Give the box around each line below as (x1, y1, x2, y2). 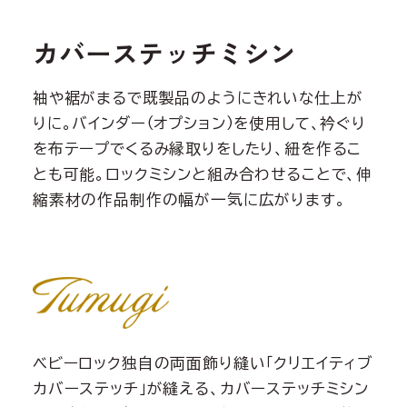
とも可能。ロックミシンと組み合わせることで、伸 (32, 165, 373, 182)
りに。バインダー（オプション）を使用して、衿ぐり (32, 114, 366, 131)
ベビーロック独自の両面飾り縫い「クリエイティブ (32, 354, 373, 371)
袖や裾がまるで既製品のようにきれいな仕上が (32, 89, 363, 105)
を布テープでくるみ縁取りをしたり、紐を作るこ (32, 140, 362, 156)
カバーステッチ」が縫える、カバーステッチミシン (32, 380, 370, 396)
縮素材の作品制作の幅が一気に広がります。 (32, 191, 346, 207)
